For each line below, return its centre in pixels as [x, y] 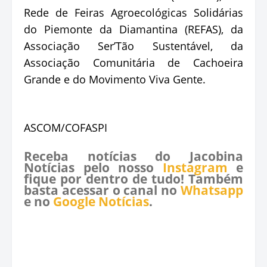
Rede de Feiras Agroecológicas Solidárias [133, 12]
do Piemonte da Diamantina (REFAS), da [133, 29]
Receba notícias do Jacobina [133, 156]
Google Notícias [101, 201]
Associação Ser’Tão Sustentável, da [133, 46]
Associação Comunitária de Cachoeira [133, 62]
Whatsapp [212, 190]
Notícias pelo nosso [93, 167]
